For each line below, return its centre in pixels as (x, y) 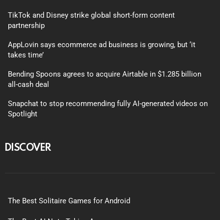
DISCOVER (28, 147)
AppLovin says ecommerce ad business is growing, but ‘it (102, 44)
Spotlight (23, 114)
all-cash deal (28, 84)
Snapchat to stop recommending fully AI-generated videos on (108, 103)
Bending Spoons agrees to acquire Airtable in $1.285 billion (105, 74)
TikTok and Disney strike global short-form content (91, 15)
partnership (26, 25)
